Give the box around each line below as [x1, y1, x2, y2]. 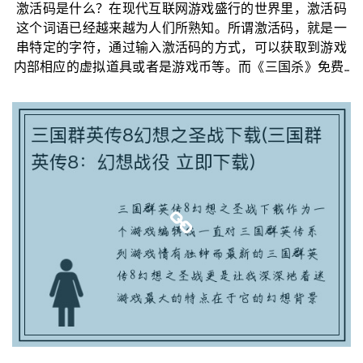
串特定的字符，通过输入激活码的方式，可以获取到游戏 [15, 37, 347, 59]
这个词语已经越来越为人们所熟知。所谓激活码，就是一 [15, 18, 347, 40]
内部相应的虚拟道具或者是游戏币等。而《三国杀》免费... [13, 57, 350, 79]
